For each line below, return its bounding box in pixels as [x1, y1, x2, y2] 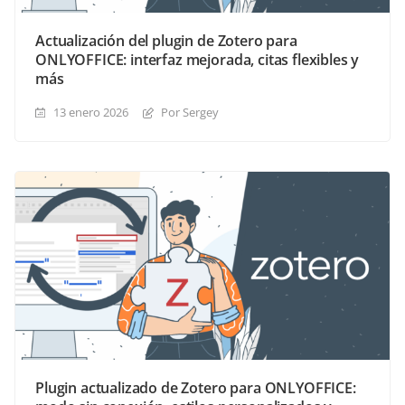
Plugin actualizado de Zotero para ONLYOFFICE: [35, 377, 356, 398]
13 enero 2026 [53, 103, 128, 120]
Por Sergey [161, 103, 219, 120]
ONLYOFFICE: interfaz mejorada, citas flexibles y [35, 49, 360, 70]
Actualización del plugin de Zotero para [35, 30, 297, 51]
